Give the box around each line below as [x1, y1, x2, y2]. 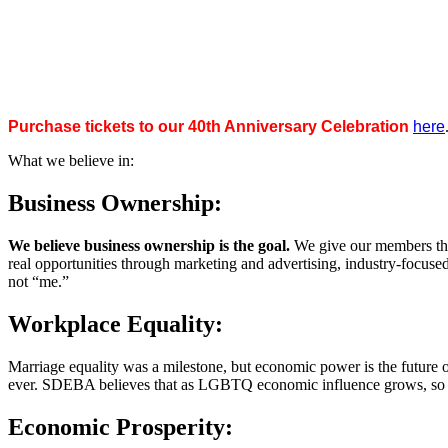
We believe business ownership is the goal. [8, 236, 290, 254]
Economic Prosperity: [8, 413, 233, 440]
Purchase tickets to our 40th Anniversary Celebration [8, 118, 409, 135]
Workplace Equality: [8, 310, 223, 337]
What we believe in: [8, 152, 134, 169]
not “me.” [8, 272, 69, 290]
